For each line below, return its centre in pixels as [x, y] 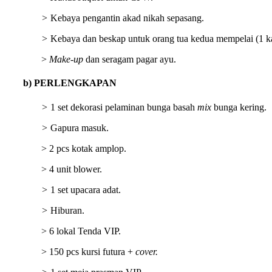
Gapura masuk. [80, 127]
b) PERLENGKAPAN [70, 83]
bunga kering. [239, 107]
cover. [147, 251]
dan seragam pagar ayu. [130, 59]
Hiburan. [67, 210]
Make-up [66, 59]
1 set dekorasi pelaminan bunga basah [123, 107]
